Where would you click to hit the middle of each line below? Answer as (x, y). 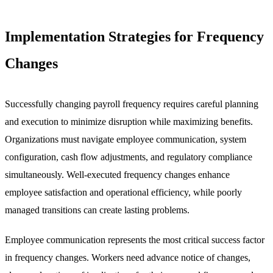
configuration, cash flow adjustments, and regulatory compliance (129, 157)
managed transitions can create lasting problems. (97, 210)
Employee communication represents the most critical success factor (135, 240)
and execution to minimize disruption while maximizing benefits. (129, 122)
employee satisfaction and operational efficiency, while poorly (123, 193)
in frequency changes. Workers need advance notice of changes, (128, 258)
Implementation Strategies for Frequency (134, 37)
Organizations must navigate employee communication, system (126, 140)
